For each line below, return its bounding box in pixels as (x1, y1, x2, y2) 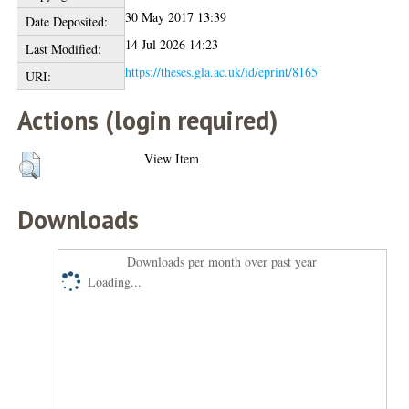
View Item (144, 149, 200, 167)
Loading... (88, 272, 142, 290)
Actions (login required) (17, 102, 278, 137)
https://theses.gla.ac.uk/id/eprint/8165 (125, 62, 319, 80)
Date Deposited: (25, 12, 108, 30)
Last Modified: (25, 39, 101, 58)
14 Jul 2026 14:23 (125, 35, 219, 53)
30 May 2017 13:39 (125, 7, 227, 26)
